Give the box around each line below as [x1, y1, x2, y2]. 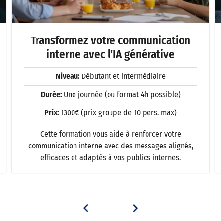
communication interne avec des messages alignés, [28, 141, 193, 150]
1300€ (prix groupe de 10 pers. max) [61, 108, 177, 117]
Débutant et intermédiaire [81, 72, 166, 81]
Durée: [40, 90, 64, 99]
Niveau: [55, 72, 81, 81]
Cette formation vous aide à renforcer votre [40, 129, 181, 139]
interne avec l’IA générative [46, 47, 175, 61]
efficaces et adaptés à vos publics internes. [40, 153, 181, 162]
